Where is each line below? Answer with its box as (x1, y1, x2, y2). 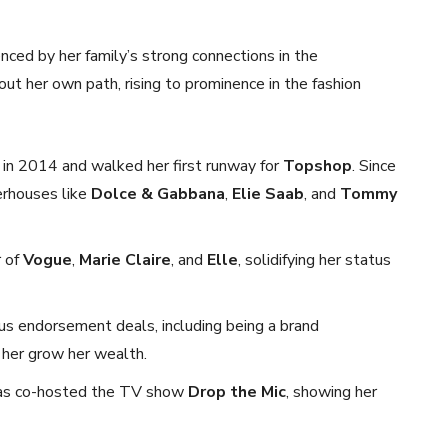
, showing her (286, 381, 377, 403)
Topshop (283, 155, 352, 177)
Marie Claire (79, 249, 171, 271)
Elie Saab (232, 183, 304, 205)
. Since (352, 155, 396, 177)
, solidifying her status (238, 249, 391, 271)
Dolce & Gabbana (91, 183, 225, 205)
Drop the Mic (188, 381, 286, 403)
